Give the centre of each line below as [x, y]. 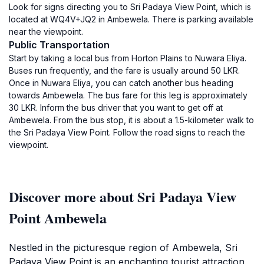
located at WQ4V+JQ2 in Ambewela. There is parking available [131, 19]
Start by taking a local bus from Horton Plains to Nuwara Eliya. [128, 58]
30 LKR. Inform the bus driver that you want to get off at [116, 108]
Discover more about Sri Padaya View [123, 197]
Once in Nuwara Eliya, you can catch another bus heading [121, 83]
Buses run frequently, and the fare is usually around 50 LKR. [124, 70]
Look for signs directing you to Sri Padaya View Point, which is [130, 7]
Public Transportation [59, 45]
